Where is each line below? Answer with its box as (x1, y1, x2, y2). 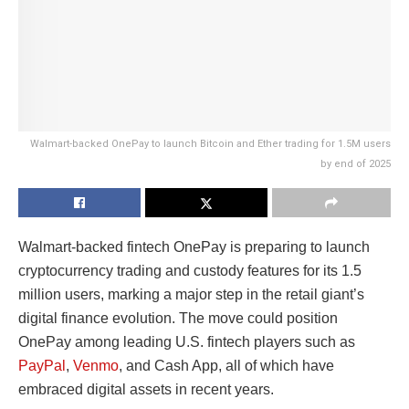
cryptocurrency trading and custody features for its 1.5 (18, 262, 362, 278)
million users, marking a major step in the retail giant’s (18, 286, 364, 302)
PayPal (18, 357, 66, 373)
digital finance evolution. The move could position (18, 309, 338, 326)
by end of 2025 (320, 157, 391, 170)
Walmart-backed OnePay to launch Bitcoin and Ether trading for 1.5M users (30, 137, 391, 150)
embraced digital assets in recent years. (18, 381, 274, 397)
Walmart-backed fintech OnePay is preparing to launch (18, 238, 370, 255)
